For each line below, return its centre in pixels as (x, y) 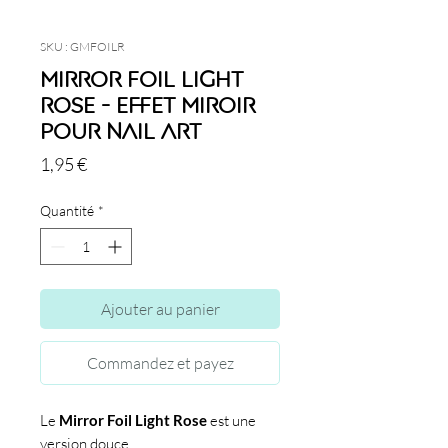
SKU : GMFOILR (82, 47)
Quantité (67, 211)
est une (231, 421)
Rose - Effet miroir (147, 105)
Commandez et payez (160, 363)
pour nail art (120, 131)
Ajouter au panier (160, 309)
